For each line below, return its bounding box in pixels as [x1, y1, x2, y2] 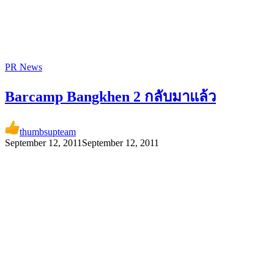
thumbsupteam [20, 127, 76, 138]
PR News [5, 61, 42, 72]
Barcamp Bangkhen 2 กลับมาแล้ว [5, 89, 216, 105]
